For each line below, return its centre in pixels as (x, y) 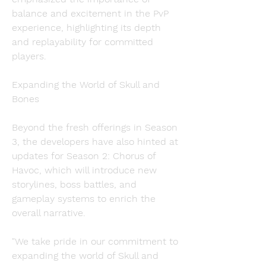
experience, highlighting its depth (86, 28)
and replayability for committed (83, 42)
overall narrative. (49, 213)
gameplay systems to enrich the (84, 199)
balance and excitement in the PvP (90, 13)
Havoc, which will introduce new (84, 170)
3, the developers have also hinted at (95, 142)
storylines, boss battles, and (74, 184)
